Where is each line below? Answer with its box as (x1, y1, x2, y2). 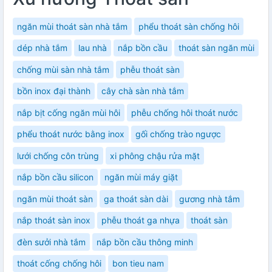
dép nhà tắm (17, 42, 67, 53)
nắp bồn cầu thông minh (97, 236, 193, 247)
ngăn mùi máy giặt (104, 172, 178, 183)
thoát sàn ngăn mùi (178, 42, 254, 53)
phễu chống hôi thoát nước (131, 107, 238, 118)
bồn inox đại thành (17, 86, 90, 97)
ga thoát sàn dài (104, 193, 168, 204)
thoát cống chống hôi (17, 258, 101, 269)
